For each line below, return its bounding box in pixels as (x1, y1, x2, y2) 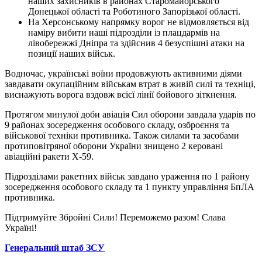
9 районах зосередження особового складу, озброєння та (5, 119, 229, 130)
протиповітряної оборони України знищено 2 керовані (5, 140, 223, 151)
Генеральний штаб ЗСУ (5, 242, 105, 253)
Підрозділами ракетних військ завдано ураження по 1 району (5, 171, 250, 181)
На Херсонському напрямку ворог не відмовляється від (28, 16, 249, 27)
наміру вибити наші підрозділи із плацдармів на (28, 27, 220, 37)
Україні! (5, 222, 37, 233)
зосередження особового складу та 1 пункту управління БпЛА (5, 181, 254, 192)
